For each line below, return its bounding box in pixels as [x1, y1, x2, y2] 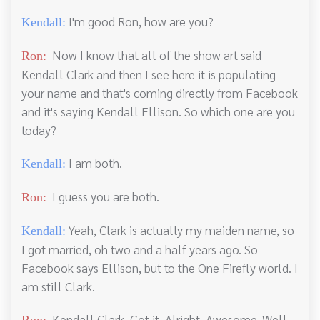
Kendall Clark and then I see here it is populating [21, 66, 276, 83]
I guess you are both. [46, 188, 159, 205]
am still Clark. [21, 278, 95, 295]
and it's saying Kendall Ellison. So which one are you [21, 103, 295, 120]
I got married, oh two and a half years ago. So [21, 241, 258, 258]
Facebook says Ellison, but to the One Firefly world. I [21, 259, 298, 276]
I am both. [66, 154, 122, 171]
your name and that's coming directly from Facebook [21, 84, 298, 101]
